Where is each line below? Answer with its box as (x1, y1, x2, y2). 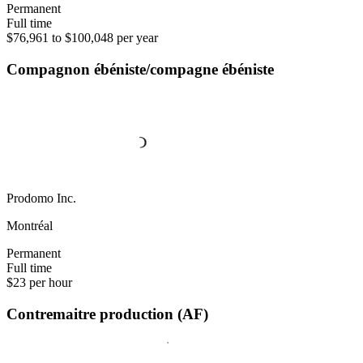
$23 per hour (6, 275, 72, 289)
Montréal (6, 218, 53, 233)
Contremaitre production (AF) (6, 305, 208, 322)
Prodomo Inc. (6, 190, 76, 205)
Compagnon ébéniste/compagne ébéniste (6, 61, 274, 79)
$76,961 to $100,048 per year (6, 31, 158, 45)
